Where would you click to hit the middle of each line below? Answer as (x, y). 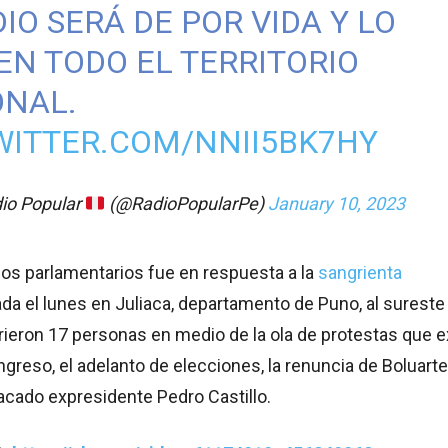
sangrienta (360, 273)
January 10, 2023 (337, 204)
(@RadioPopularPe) (187, 204)
